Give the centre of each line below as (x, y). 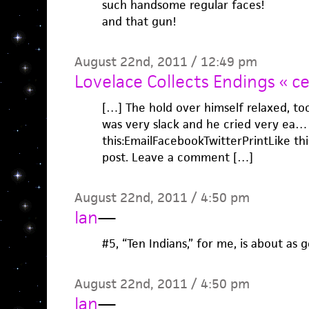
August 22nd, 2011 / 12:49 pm (166, 61)
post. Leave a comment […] (177, 157)
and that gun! (139, 21)
